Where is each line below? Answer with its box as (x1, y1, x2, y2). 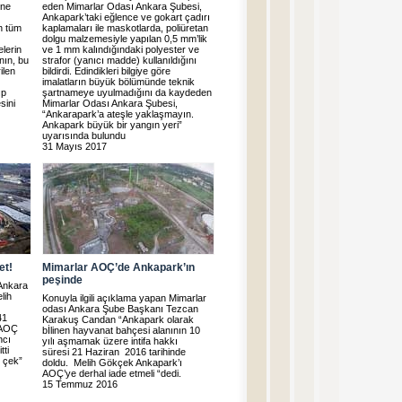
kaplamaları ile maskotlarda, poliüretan (42, 22, 208, 33)
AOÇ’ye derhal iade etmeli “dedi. (42, 368, 181, 379)
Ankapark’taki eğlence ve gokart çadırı (42, 12, 210, 22)
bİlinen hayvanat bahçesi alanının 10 (42, 325, 200, 336)
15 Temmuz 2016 (42, 379, 118, 389)
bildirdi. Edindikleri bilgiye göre (42, 66, 170, 76)
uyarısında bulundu (42, 130, 126, 141)
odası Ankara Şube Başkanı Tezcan (42, 303, 198, 314)
